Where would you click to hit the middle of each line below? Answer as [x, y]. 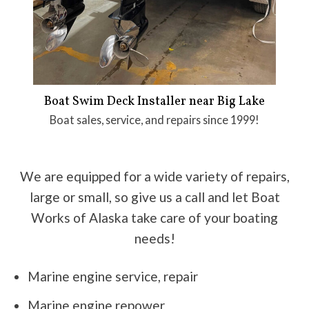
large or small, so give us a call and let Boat [154, 197]
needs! [154, 239]
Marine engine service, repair [112, 277]
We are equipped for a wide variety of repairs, [154, 177]
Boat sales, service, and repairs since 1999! [154, 119]
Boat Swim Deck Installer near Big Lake [154, 101]
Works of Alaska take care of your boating [154, 218]
